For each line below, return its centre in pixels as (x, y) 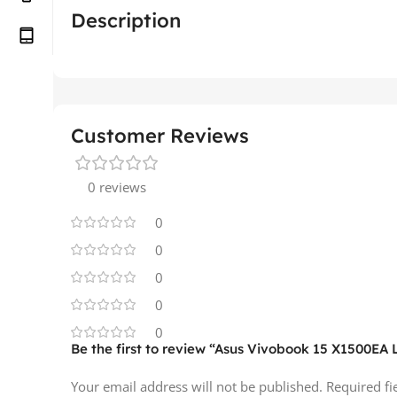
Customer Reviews (160, 135)
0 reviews (117, 187)
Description (126, 20)
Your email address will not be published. (197, 386)
